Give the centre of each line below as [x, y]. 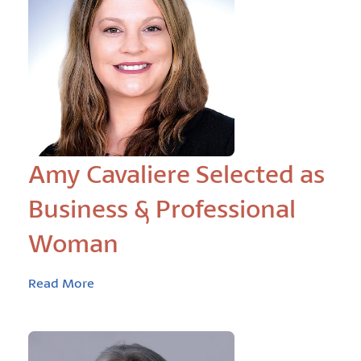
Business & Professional [162, 208]
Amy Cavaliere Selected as [176, 174]
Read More [61, 282]
